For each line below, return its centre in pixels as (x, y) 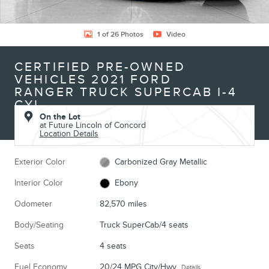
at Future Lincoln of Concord (93, 125)
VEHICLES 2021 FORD (93, 80)
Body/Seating (39, 225)
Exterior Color (40, 162)
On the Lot (60, 117)
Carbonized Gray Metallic (161, 162)
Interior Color (39, 183)
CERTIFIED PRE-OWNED (100, 67)
